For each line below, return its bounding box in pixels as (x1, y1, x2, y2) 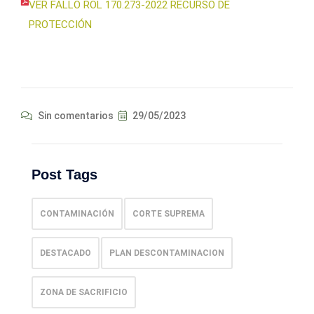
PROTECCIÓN (29, 18, 92, 32)
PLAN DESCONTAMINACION (109, 248, 224, 259)
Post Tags (32, 167, 97, 183)
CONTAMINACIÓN (40, 209, 114, 219)
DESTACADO (40, 248, 91, 259)
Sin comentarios (36, 110, 114, 122)
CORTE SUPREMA (132, 209, 205, 219)
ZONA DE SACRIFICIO (40, 287, 128, 298)
